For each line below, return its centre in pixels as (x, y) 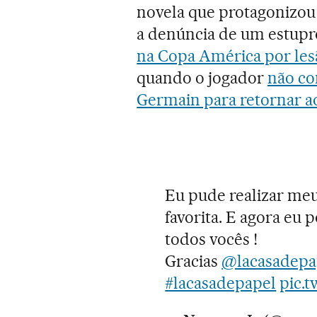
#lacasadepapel (221, 283)
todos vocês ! (212, 239)
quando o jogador (202, 77)
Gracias (194, 261)
